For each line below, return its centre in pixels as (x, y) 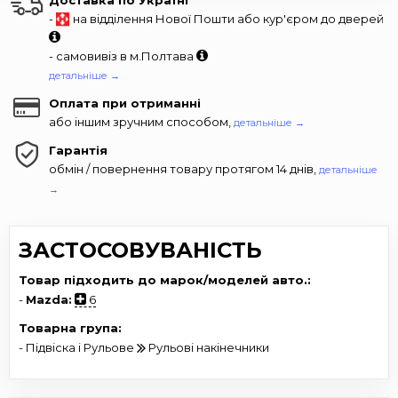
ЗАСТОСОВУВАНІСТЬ (140, 250)
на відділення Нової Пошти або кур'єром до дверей (227, 18)
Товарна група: (70, 327)
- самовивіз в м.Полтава (123, 56)
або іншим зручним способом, (141, 121)
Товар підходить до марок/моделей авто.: (165, 279)
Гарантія (78, 150)
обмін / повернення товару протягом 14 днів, (184, 168)
